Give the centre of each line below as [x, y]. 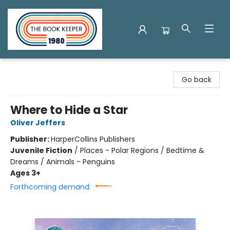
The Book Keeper [38, 68]
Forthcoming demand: [51, 187]
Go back [197, 80]
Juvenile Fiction [41, 150]
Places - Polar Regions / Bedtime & [142, 150]
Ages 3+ [25, 173]
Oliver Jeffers [38, 123]
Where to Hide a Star [69, 110]
